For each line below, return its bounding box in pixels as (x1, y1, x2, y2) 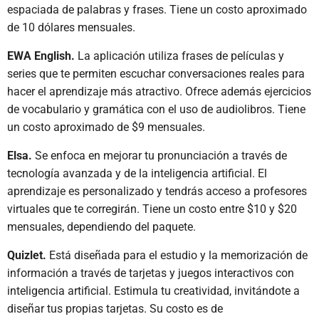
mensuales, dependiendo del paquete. (7, 220, 196, 234)
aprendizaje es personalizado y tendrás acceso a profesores (7, 184, 307, 198)
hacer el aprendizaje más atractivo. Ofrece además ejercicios (7, 85, 311, 98)
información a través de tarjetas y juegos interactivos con (7, 266, 294, 280)
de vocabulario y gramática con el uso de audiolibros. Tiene (7, 103, 305, 116)
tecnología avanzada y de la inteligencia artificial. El (7, 167, 267, 180)
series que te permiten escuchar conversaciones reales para (7, 67, 305, 80)
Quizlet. (7, 249, 46, 262)
